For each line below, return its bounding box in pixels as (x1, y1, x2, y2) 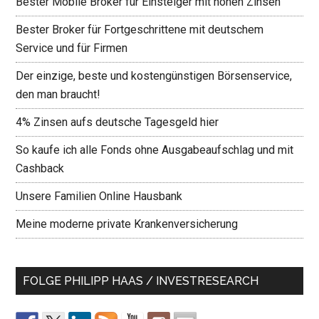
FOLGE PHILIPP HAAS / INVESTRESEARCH (23, 273, 259, 288)
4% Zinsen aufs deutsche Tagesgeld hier (16, 115, 219, 129)
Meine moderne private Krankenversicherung (16, 216, 239, 231)
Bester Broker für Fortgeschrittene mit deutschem (16, 22, 264, 36)
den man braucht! (16, 87, 101, 101)
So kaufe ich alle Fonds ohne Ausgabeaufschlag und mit (16, 142, 294, 157)
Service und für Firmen (16, 41, 128, 55)
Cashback (16, 161, 65, 175)
